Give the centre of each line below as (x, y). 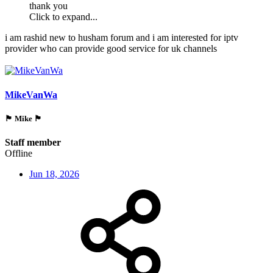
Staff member (33, 142)
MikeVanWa (31, 94)
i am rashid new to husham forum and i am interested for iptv (122, 38)
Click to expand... (63, 17)
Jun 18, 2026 (54, 174)
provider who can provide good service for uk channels (111, 49)
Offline (19, 153)
